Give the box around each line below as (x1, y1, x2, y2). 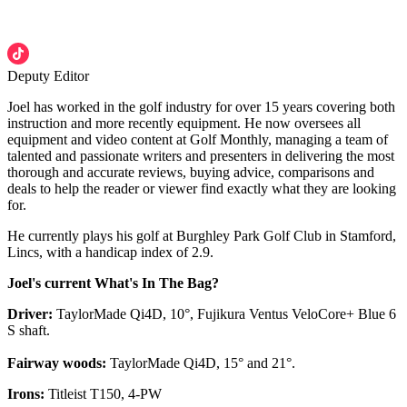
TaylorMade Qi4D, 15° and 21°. (106, 355, 295, 372)
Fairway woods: (7, 355, 106, 372)
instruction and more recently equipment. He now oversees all (7, 115, 361, 132)
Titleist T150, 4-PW (45, 386, 162, 402)
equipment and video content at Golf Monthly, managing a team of (7, 132, 388, 148)
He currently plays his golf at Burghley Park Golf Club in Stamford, (7, 228, 396, 244)
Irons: (7, 386, 45, 402)
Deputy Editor (7, 68, 89, 84)
